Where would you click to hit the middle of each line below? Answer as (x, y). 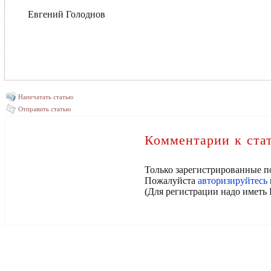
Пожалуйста (171, 181)
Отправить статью (44, 109)
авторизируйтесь (233, 181)
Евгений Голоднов (67, 14)
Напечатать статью (46, 97)
